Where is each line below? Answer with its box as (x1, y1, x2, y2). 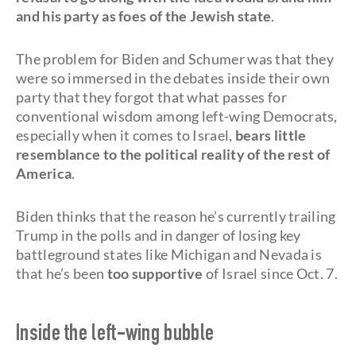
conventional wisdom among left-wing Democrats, (16, 107, 338, 125)
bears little (234, 126, 307, 144)
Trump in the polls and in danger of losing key (16, 226, 301, 244)
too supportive (106, 265, 203, 282)
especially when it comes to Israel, (16, 126, 235, 144)
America (16, 164, 72, 182)
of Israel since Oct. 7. (203, 265, 338, 282)
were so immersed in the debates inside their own (16, 69, 331, 87)
